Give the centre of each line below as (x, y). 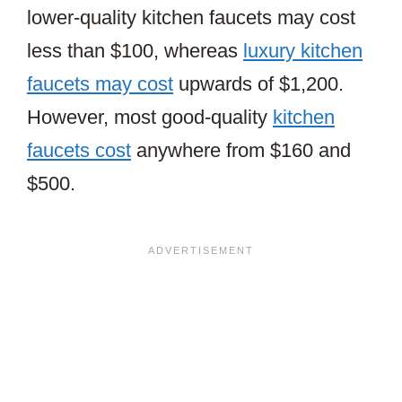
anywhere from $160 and (241, 151)
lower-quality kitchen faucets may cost (191, 18)
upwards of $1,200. (258, 84)
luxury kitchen (303, 51)
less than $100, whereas (135, 51)
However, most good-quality (150, 118)
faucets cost (79, 151)
